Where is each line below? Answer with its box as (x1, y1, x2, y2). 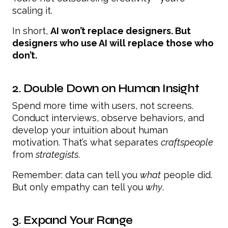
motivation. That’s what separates (12, 136, 161, 148)
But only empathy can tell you (12, 181, 146, 192)
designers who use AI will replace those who (12, 37, 214, 48)
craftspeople (161, 136, 213, 148)
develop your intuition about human (12, 124, 168, 135)
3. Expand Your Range (12, 213, 133, 227)
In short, (12, 25, 50, 36)
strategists (36, 149, 78, 160)
